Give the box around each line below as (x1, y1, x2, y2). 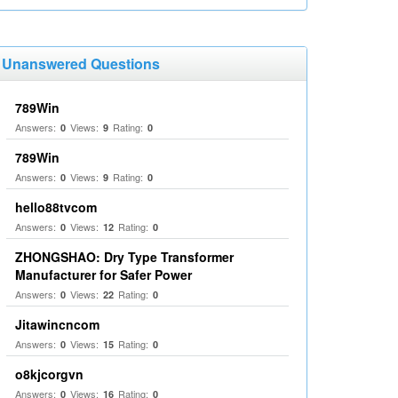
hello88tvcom (15, 198, 97, 216)
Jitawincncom (15, 315, 99, 333)
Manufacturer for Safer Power (15, 266, 192, 283)
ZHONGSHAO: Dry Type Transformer (15, 248, 234, 266)
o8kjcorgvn (15, 365, 84, 383)
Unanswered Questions (2, 53, 160, 74)
